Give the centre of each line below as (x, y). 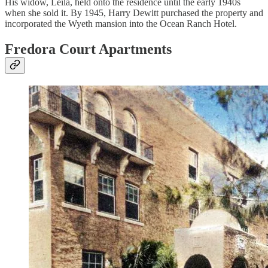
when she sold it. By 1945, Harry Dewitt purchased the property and (134, 13)
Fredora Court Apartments (88, 49)
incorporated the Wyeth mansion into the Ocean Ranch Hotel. (121, 24)
